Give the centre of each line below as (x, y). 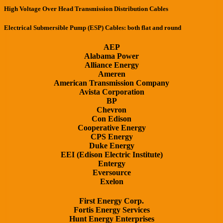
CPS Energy (111, 137)
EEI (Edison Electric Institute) (111, 155)
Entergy (111, 164)
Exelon (111, 181)
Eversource (111, 172)
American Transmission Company (111, 83)
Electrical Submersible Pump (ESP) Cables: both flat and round (93, 27)
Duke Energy (111, 146)
